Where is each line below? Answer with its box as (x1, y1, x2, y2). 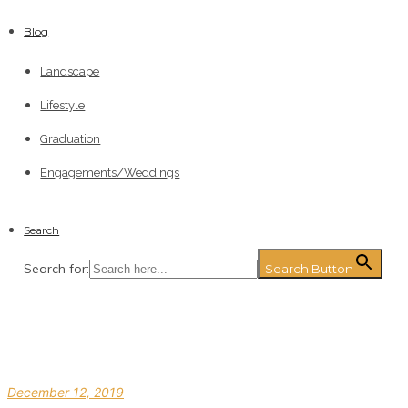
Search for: (24, 260, 90, 277)
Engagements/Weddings (40, 166, 180, 179)
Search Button (265, 261, 354, 276)
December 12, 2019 (7, 384, 124, 400)
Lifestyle (40, 98, 86, 112)
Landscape (40, 65, 100, 78)
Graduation (40, 132, 101, 146)
